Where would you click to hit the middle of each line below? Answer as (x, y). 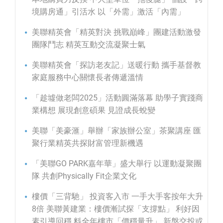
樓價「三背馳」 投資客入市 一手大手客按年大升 (117, 196)
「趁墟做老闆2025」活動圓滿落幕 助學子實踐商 (117, 98)
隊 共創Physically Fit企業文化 (84, 176)
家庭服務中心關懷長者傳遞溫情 (88, 77)
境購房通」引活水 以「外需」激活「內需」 (109, 11)
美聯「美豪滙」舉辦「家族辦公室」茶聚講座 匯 (116, 130)
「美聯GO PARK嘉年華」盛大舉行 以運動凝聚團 (117, 163)
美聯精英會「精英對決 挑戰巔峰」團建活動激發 (116, 32)
